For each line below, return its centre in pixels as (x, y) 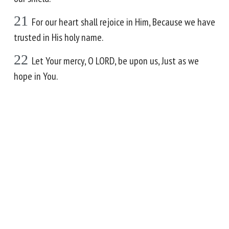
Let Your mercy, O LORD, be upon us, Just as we (115, 61)
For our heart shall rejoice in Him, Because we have (123, 22)
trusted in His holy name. (59, 37)
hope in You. (36, 76)
